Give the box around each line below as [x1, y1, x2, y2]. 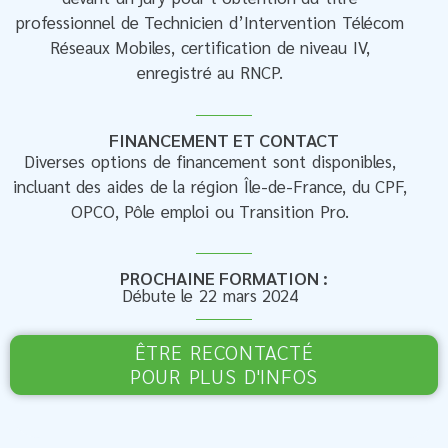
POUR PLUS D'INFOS [130, 363, 318, 390]
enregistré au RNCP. [136, 61, 284, 84]
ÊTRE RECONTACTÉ [134, 339, 314, 366]
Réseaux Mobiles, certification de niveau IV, [49, 36, 371, 59]
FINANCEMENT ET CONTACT [109, 127, 339, 151]
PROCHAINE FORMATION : [120, 266, 328, 290]
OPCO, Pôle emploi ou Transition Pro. [70, 199, 350, 222]
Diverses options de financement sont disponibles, [24, 149, 396, 172]
